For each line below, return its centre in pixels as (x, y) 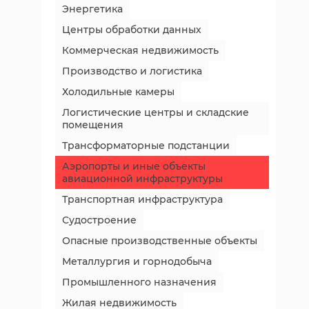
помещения (93, 125)
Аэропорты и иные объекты (134, 166)
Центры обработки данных (132, 30)
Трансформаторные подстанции (146, 146)
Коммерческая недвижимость (140, 50)
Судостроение (99, 220)
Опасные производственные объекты (160, 241)
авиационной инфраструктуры (142, 179)
